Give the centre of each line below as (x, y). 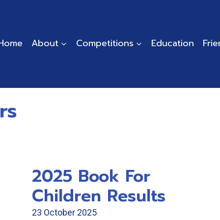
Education (172, 43)
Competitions (105, 43)
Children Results (99, 196)
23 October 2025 (64, 212)
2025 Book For (91, 176)
